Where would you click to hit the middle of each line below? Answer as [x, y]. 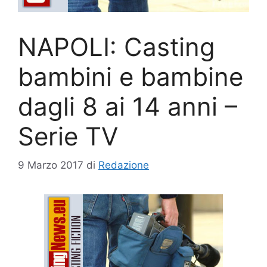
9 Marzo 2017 [51, 165]
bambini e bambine [131, 76]
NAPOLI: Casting [117, 46]
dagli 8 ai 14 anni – [128, 106]
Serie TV [68, 136]
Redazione [124, 165]
